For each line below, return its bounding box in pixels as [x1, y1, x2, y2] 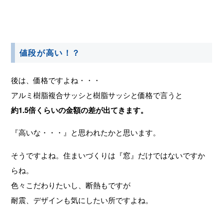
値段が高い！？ [19, 47, 81, 59]
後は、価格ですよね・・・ [11, 75, 101, 86]
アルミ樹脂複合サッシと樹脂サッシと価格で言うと [11, 90, 183, 101]
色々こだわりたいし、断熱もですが [11, 179, 131, 190]
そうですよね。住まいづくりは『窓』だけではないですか [11, 149, 206, 160]
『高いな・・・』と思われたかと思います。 [11, 127, 161, 138]
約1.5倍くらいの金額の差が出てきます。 [11, 105, 148, 116]
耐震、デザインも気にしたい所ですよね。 [11, 194, 153, 205]
